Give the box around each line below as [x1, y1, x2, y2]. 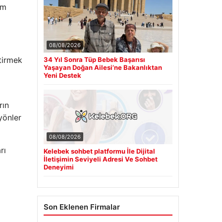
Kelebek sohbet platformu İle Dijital [43, 147, 155, 155]
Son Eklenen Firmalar [43, 202, 120, 212]
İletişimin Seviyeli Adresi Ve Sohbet [43, 155, 158, 163]
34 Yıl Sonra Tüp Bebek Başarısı [43, 55, 145, 63]
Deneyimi [43, 163, 74, 171]
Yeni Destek [43, 71, 81, 79]
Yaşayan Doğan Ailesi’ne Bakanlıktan [43, 63, 162, 71]
